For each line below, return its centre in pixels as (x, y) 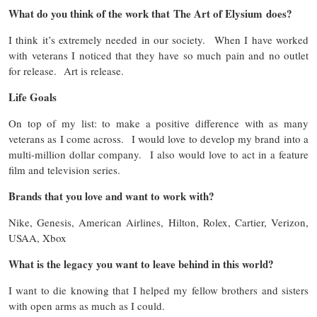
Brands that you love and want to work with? (111, 196)
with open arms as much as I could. (90, 306)
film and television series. (68, 170)
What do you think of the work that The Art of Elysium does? (150, 14)
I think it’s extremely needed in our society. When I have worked (158, 40)
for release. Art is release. (70, 71)
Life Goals (33, 97)
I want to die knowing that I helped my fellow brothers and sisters (158, 290)
